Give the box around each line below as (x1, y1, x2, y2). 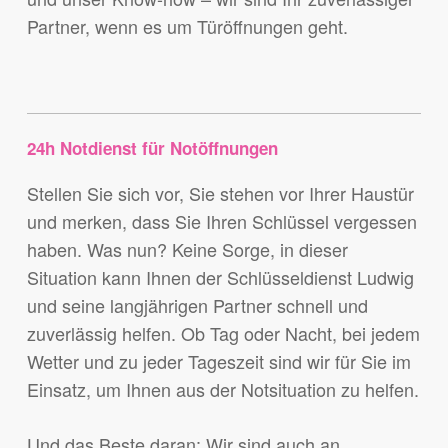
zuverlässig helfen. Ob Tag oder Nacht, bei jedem (26, 320, 420, 347)
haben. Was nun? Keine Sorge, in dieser (26, 236, 348, 263)
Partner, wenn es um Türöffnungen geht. (26, 13, 348, 40)
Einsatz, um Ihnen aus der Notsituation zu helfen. (26, 376, 419, 403)
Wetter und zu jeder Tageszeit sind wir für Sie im (26, 348, 411, 375)
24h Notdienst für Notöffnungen (26, 136, 278, 161)
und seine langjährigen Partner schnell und (26, 292, 368, 319)
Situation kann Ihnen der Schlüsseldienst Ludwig (26, 264, 414, 291)
